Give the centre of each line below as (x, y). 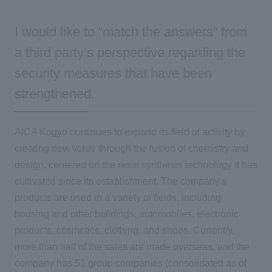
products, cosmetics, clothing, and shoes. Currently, (124, 230)
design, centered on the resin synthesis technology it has (136, 165)
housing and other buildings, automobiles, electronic (126, 214)
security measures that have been (113, 74)
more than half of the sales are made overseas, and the (132, 246)
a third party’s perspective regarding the (130, 53)
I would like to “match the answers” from (131, 32)
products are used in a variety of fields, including (117, 197)
